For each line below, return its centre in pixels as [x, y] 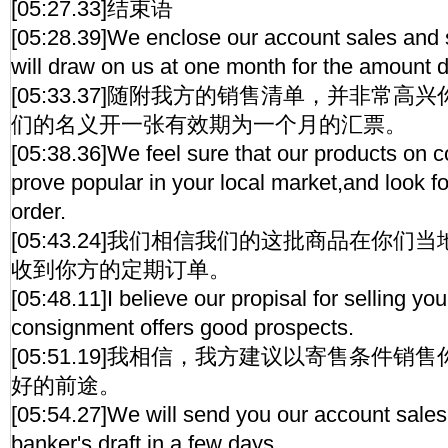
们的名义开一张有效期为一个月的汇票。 [209, 124]
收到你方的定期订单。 [121, 269]
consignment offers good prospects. [182, 327]
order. [38, 211]
